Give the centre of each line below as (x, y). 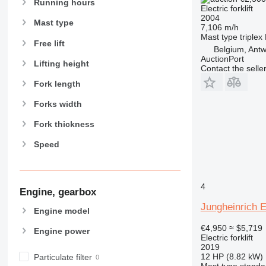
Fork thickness (64, 124)
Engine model (61, 210)
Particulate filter (63, 257)
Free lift (49, 43)
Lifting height (61, 63)
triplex (251, 37)
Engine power (61, 231)
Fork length (57, 83)
